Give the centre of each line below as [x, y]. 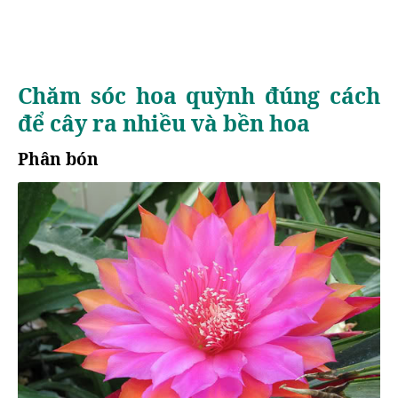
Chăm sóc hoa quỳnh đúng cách [199, 96]
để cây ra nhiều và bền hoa [164, 123]
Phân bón [58, 159]
